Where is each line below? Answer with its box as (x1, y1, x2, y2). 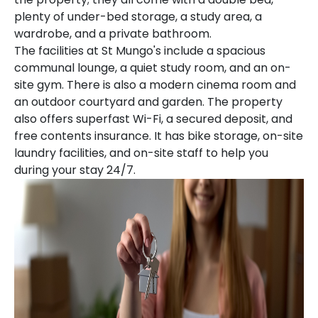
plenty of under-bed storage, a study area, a (14, 9, 262, 25)
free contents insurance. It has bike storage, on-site (14, 128, 303, 144)
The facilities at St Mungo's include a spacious (14, 43, 265, 59)
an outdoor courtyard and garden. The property (14, 94, 283, 110)
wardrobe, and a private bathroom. (14, 26, 212, 42)
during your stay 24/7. (14, 162, 136, 178)
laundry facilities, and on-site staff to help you (14, 145, 268, 161)
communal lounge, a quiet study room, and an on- (14, 60, 291, 76)
